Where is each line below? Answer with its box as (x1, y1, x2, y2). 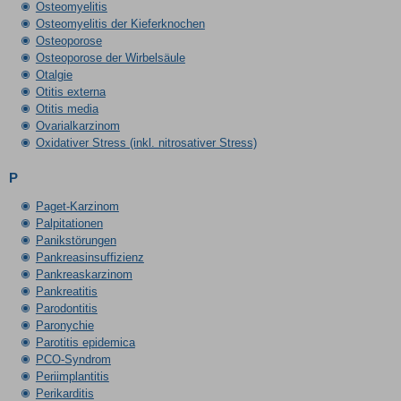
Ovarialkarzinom (35, 119, 120, 132)
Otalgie (35, 68, 73, 81)
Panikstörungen (35, 234, 116, 247)
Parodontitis (35, 302, 98, 315)
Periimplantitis (35, 370, 109, 383)
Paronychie (35, 319, 94, 332)
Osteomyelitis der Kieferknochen (35, 17, 205, 30)
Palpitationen (35, 217, 103, 230)
